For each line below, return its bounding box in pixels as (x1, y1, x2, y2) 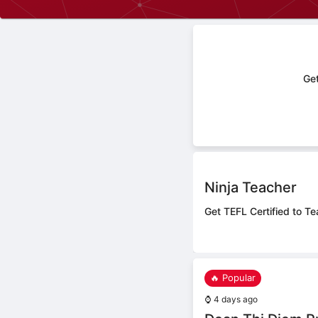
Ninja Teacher (204, 179, 297, 197)
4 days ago (214, 293, 258, 305)
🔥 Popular (210, 272, 256, 284)
